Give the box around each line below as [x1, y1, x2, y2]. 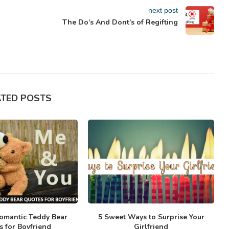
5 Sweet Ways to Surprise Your [98, 212, 204, 222]
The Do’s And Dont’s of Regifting [62, 17, 178, 27]
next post [148, 6, 178, 14]
